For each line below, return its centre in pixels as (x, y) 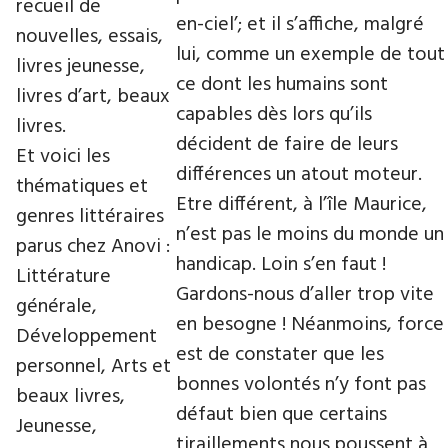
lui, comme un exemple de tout (310, 55)
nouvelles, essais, (89, 36)
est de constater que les (280, 355)
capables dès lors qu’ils (274, 115)
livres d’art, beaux (93, 96)
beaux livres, (70, 396)
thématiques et (82, 186)
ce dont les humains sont (282, 85)
